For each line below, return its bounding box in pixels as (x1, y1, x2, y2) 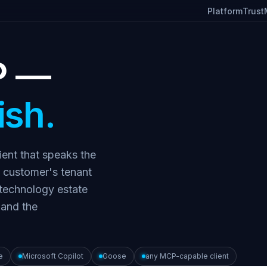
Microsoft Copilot (21, 252, 83, 260)
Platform (207, 5, 243, 16)
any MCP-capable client (145, 252, 229, 260)
